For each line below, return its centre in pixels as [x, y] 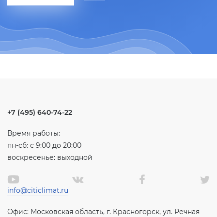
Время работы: [34, 133]
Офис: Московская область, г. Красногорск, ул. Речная [103, 212]
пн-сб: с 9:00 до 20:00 [44, 145]
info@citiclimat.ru [38, 190]
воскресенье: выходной [50, 157]
